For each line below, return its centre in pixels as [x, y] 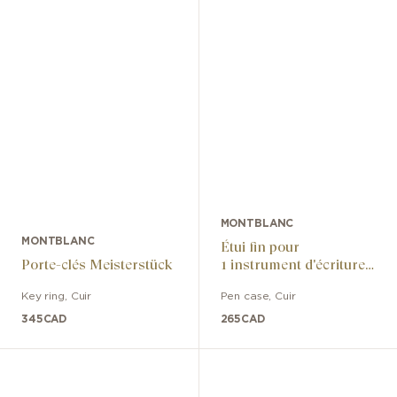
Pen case [245, 296]
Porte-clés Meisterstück [97, 265]
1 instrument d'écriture [292, 265]
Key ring [43, 296]
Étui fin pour [260, 247]
